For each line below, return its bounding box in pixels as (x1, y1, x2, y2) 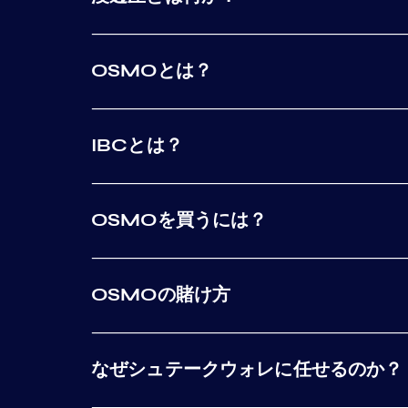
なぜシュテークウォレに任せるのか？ (91, 358, 403, 381)
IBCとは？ (91, 134, 183, 157)
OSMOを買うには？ (91, 209, 268, 231)
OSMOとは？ (91, 59, 213, 82)
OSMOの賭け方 (91, 283, 231, 306)
